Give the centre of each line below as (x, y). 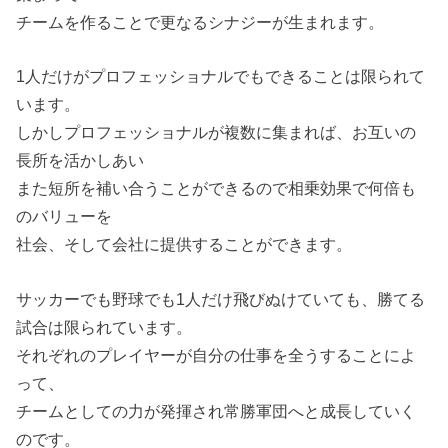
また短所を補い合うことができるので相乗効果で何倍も (216, 188)
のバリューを (64, 216)
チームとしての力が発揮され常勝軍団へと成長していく (216, 410)
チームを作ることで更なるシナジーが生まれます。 (200, 21)
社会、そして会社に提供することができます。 (184, 244)
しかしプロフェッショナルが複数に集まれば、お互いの (216, 132)
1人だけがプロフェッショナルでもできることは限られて (221, 76)
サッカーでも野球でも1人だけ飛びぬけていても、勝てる (221, 298)
